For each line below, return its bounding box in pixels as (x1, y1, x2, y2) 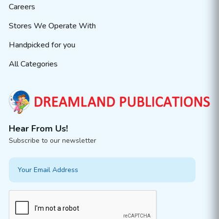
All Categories (8, 59, 58, 70)
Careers (8, 1, 35, 13)
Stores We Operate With (8, 21, 96, 32)
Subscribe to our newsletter (8, 135, 96, 145)
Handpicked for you (8, 40, 75, 51)
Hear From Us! (8, 122, 68, 134)
